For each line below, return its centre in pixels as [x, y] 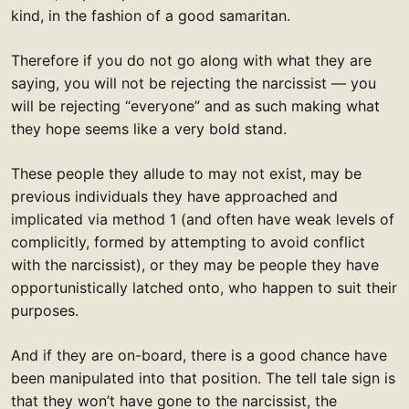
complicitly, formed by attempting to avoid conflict [188, 242]
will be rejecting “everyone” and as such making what [195, 106]
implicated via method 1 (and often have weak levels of [203, 220]
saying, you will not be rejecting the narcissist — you [194, 84]
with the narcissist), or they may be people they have [195, 265]
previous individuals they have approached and [174, 197]
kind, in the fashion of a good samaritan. [151, 16]
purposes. [45, 311]
